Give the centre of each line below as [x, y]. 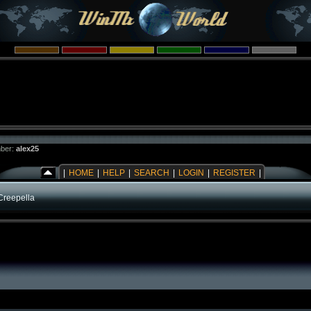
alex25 [27, 149]
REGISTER [234, 173]
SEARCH [152, 173]
